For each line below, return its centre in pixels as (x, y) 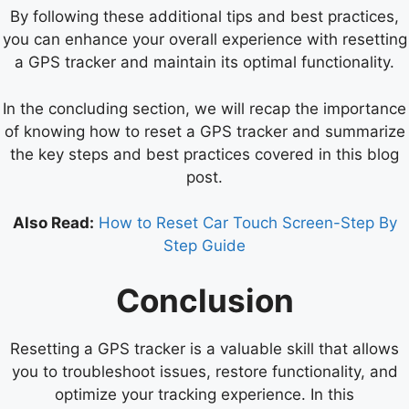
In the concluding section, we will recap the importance (204, 108)
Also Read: (53, 223)
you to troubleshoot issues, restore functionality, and (204, 371)
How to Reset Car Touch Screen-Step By (247, 223)
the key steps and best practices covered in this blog (204, 154)
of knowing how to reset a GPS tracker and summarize (204, 131)
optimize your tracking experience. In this (204, 394)
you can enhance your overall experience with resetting (204, 40)
